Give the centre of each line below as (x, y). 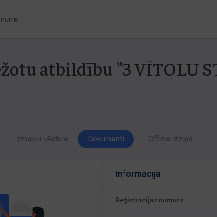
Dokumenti (106, 139)
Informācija (138, 174)
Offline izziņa (170, 139)
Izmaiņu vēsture (41, 139)
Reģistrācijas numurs (150, 200)
